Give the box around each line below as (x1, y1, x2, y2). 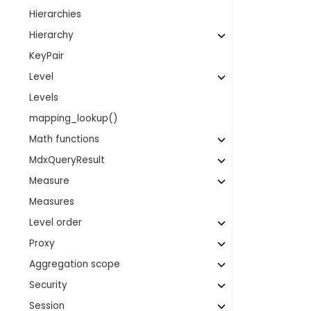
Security (29, 278, 68, 292)
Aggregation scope (29, 258, 121, 271)
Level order (29, 216, 83, 229)
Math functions (29, 133, 100, 146)
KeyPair (29, 49, 65, 62)
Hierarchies (29, 8, 82, 21)
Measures (29, 195, 75, 208)
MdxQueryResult (29, 153, 106, 167)
